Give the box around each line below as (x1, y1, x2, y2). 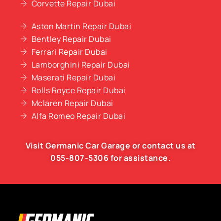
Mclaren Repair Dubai (31, 97, 113, 109)
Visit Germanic (25, 140, 85, 151)
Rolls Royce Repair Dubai (31, 84, 126, 96)
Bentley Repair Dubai (31, 33, 111, 44)
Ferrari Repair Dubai (31, 46, 108, 57)
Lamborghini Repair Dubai (31, 59, 130, 70)
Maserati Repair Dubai (31, 72, 116, 83)
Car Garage (85, 140, 130, 151)
